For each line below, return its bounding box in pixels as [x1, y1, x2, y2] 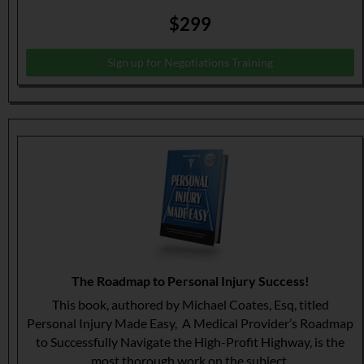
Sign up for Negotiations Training [107, 55, 273, 70]
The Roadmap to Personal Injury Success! [71, 273, 310, 289]
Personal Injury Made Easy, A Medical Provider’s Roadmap [27, 316, 353, 331]
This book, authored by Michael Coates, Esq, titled [51, 297, 329, 313]
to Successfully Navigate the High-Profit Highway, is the [36, 335, 344, 350]
